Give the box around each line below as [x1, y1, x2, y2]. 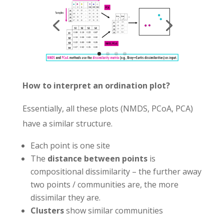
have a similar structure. [22, 117, 112, 129]
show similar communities [63, 204, 163, 216]
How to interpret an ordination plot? [22, 79, 170, 91]
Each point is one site [30, 139, 110, 151]
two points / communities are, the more [30, 178, 178, 190]
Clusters [30, 204, 64, 216]
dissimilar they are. [30, 191, 100, 203]
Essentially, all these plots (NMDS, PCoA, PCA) [22, 102, 193, 114]
